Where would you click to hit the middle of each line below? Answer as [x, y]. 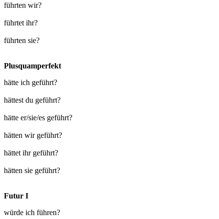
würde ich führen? [32, 212]
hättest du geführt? [32, 100]
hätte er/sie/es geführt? [38, 117]
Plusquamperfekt [33, 66]
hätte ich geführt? [31, 82]
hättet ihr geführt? [31, 153]
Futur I [16, 196]
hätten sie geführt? [32, 170]
